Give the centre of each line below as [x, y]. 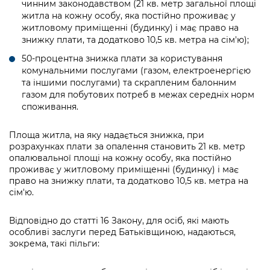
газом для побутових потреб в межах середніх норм [138, 94]
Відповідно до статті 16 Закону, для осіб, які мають [119, 220]
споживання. [50, 106]
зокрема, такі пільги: [54, 243]
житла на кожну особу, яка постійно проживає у [129, 15]
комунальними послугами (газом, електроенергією [136, 70]
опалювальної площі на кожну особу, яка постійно [120, 158]
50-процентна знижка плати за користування [122, 58]
